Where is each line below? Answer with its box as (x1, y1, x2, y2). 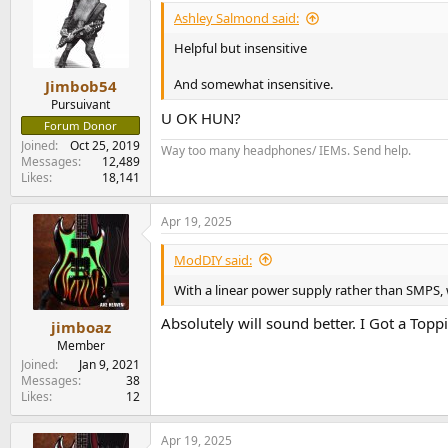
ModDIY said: (174, 250, 252, 269)
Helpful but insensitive (174, 39, 307, 57)
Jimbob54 (44, 75, 117, 96)
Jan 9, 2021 (79, 356, 140, 373)
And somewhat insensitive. (174, 75, 333, 93)
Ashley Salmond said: (174, 9, 299, 27)
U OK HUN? (161, 107, 241, 128)
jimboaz (50, 317, 111, 337)
